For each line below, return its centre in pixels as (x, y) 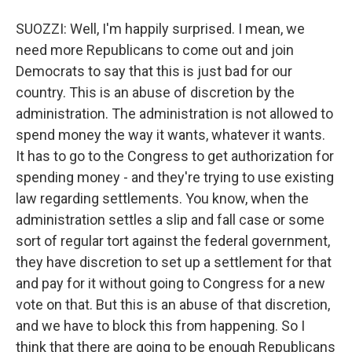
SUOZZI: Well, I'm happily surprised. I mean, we (160, 29)
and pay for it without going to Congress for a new (170, 283)
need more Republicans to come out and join (155, 50)
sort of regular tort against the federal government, (173, 241)
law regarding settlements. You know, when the (162, 198)
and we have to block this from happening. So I (160, 326)
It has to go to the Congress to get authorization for (175, 156)
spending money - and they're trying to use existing (175, 177)
